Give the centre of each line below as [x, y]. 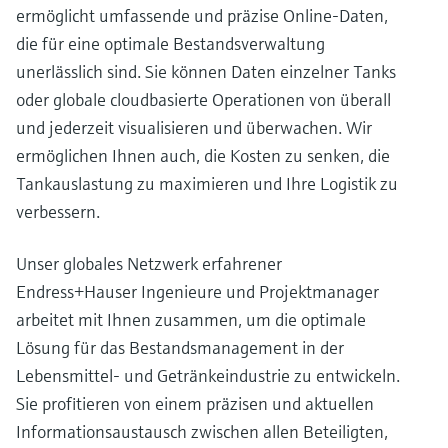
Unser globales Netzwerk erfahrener [149, 263]
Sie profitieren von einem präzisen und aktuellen [195, 403]
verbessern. [58, 211]
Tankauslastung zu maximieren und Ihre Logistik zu [207, 183]
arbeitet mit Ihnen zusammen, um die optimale [191, 319]
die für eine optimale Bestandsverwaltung [170, 43]
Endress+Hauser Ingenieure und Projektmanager [197, 291]
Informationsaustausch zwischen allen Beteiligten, [202, 431]
